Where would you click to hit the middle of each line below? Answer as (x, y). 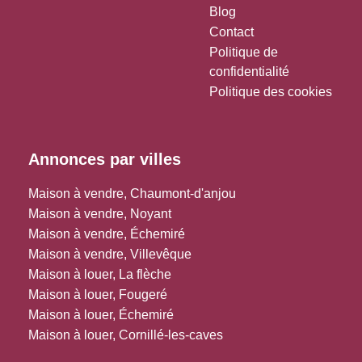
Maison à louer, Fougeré (98, 294)
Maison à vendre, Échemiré (107, 234)
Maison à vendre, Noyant (100, 213)
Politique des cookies (271, 91)
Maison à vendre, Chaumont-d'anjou (132, 193)
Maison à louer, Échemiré (101, 314)
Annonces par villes (105, 159)
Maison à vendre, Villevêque (110, 254)
